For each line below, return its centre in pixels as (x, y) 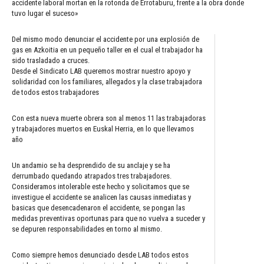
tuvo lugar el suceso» (45, 13)
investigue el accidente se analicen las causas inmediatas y (101, 197)
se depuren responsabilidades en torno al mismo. (87, 229)
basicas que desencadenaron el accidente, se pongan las (98, 207)
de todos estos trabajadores (55, 92)
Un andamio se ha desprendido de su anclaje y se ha (91, 165)
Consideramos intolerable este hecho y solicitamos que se (100, 186)
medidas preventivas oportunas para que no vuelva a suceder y (108, 218)
